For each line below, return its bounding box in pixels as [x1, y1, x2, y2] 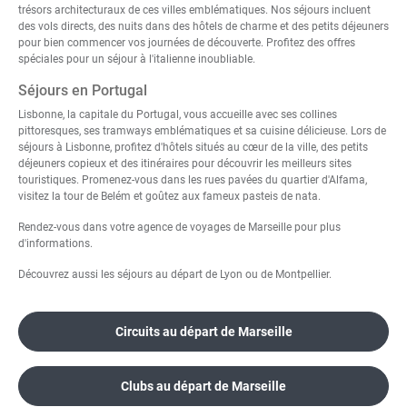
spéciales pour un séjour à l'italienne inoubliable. [18, 53, 255, 66]
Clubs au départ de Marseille [121, 378, 286, 393]
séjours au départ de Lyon [117, 268, 243, 282]
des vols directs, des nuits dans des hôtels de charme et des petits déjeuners [18, 20, 389, 34]
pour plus [292, 221, 341, 234]
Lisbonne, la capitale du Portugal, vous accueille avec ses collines [18, 108, 337, 122]
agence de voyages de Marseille [137, 221, 292, 234]
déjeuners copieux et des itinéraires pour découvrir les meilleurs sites [18, 157, 352, 171]
